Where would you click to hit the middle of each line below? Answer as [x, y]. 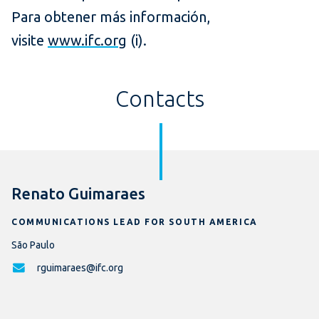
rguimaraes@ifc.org [80, 268]
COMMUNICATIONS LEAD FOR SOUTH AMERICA [135, 222]
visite [30, 41]
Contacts [159, 99]
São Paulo [33, 245]
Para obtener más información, [111, 17]
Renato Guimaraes [78, 194]
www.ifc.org [87, 41]
